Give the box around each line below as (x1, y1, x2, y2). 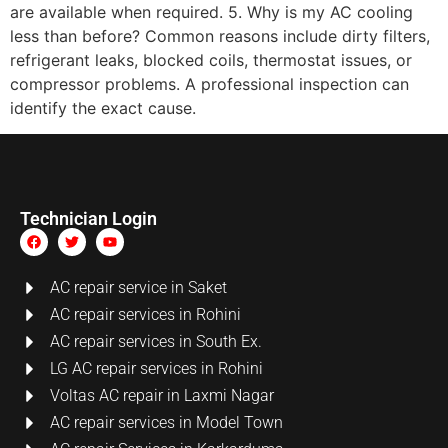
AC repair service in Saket (50, 278, 227, 298)
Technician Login (20, 208, 157, 230)
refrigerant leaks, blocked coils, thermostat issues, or (10, 49, 412, 70)
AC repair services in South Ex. (50, 332, 262, 352)
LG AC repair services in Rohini (50, 359, 263, 379)
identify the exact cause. (10, 97, 196, 118)
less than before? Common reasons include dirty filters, (10, 25, 430, 46)
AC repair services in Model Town (50, 413, 283, 433)
